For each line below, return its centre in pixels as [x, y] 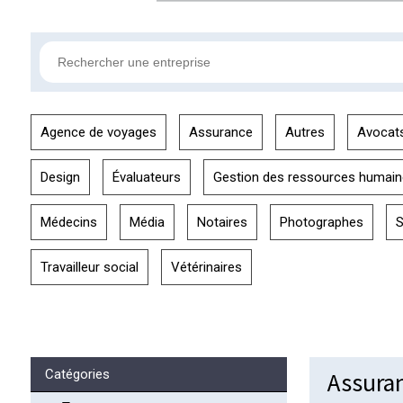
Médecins [68, 222]
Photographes [321, 222]
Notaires [222, 222]
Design [60, 177]
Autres [304, 132]
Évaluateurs [146, 177]
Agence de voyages [98, 132]
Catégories [77, 374]
